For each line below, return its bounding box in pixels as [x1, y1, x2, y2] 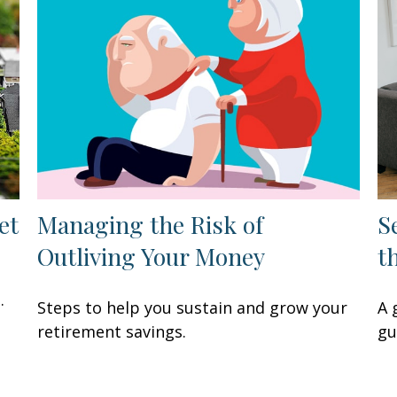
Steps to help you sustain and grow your [37, 296, 348, 318]
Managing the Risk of [37, 207, 264, 240]
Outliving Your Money [37, 239, 266, 272]
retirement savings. [37, 320, 187, 342]
